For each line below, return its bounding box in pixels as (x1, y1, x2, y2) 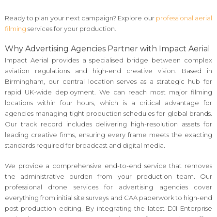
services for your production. (26, 24, 116, 32)
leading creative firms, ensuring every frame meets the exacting (5, 131, 212, 139)
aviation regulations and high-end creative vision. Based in (5, 67, 212, 75)
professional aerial (155, 14, 213, 22)
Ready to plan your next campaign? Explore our (5, 14, 156, 22)
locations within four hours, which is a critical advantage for (5, 99, 212, 107)
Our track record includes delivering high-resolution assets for (5, 120, 212, 128)
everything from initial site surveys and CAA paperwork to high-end (5, 193, 212, 201)
